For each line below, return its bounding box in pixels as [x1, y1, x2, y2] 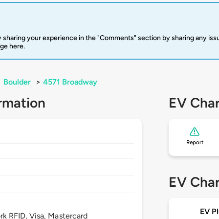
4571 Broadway [43, 77, 97, 87]
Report [186, 139, 203, 146]
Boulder [3, 77, 31, 87]
